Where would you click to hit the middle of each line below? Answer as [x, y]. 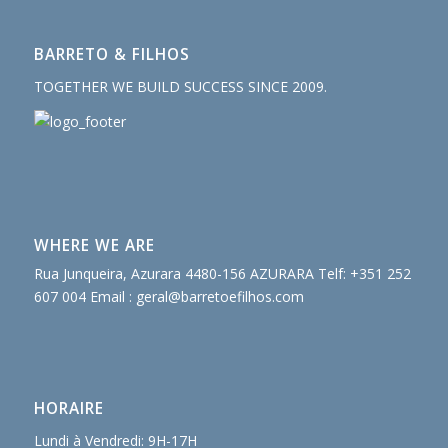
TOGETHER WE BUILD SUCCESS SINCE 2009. [180, 87]
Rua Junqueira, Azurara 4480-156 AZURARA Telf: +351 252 [222, 274]
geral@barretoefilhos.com [219, 297]
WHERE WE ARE [94, 246]
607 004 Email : [84, 297]
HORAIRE [68, 409]
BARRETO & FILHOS [111, 55]
